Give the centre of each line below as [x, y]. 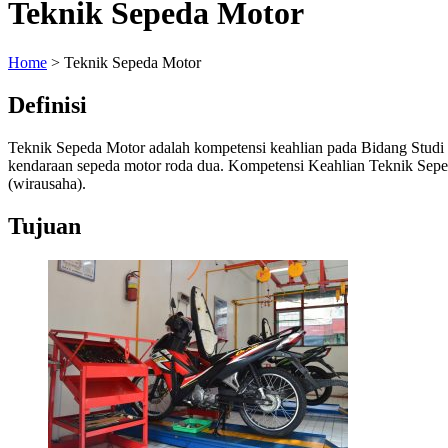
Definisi [47, 104]
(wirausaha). [47, 183]
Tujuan [44, 225]
